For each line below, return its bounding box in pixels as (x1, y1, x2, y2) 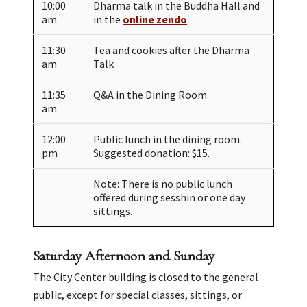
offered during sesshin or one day (93, 190, 245, 204)
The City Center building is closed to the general (33, 269, 258, 284)
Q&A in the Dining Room (93, 87, 207, 101)
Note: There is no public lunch (93, 176, 232, 191)
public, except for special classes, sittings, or (33, 287, 242, 302)
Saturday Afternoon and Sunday (33, 247, 214, 265)
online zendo (123, 12, 187, 26)
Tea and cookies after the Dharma (93, 42, 249, 57)
